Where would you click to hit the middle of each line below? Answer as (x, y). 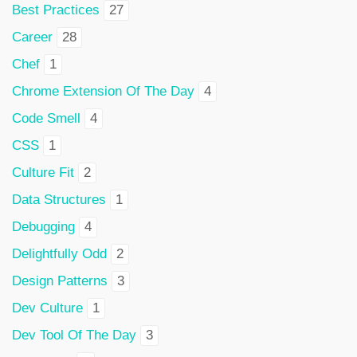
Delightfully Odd (59, 254)
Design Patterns (60, 281)
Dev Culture (47, 308)
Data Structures (59, 200)
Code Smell (46, 118)
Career (32, 37)
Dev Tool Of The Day (74, 335)
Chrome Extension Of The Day (103, 91)
